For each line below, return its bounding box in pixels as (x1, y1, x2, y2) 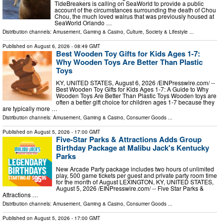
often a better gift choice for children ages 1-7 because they (56, 98, 215, 107)
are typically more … (2, 104, 57, 113)
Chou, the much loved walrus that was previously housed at (55, 11, 214, 20)
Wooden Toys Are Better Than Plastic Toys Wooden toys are (56, 91, 217, 100)
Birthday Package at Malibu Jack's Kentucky (56, 142, 209, 154)
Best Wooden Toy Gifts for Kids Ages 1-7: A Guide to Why (56, 85, 209, 94)
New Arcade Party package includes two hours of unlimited (56, 164, 214, 173)
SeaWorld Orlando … (55, 18, 112, 27)
